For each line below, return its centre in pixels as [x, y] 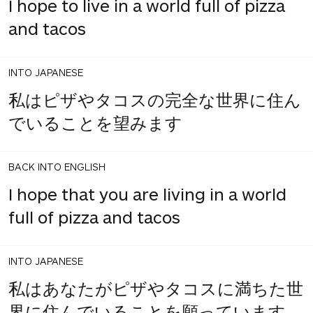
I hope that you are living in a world [147, 194]
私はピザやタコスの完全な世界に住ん [155, 99]
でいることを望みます [95, 122]
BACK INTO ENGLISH [57, 166]
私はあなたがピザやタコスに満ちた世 [156, 288]
